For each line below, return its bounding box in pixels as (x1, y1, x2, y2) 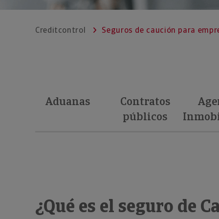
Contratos (120, 94, 171, 109)
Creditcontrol (35, 25, 86, 35)
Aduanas (45, 94, 90, 109)
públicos (123, 109, 168, 124)
